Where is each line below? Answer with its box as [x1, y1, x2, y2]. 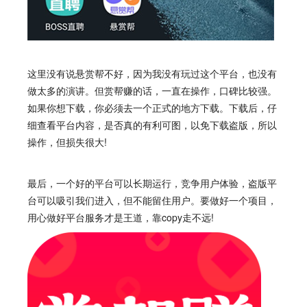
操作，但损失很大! [27, 135, 107, 149]
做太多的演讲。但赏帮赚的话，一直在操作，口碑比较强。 [27, 84, 277, 97]
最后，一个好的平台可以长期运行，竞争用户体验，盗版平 [27, 176, 277, 190]
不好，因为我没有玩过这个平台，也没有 [104, 66, 277, 80]
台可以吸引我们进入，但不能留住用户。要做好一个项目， [27, 193, 277, 207]
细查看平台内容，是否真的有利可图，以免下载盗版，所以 [27, 118, 277, 132]
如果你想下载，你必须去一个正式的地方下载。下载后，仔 [27, 101, 277, 114]
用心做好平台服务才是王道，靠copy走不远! [27, 210, 214, 224]
